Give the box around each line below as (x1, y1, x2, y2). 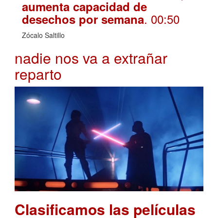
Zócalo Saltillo (22, 30, 65, 40)
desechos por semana (22, 10, 144, 27)
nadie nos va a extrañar (15, 47, 167, 68)
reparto (15, 63, 62, 84)
